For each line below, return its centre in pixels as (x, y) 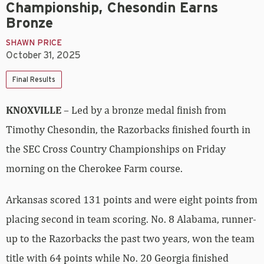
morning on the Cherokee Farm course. (94, 169)
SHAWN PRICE (34, 43)
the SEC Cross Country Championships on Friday (116, 149)
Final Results (34, 80)
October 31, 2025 (43, 56)
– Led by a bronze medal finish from (144, 110)
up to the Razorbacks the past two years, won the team (130, 239)
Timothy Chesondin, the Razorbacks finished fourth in (128, 130)
